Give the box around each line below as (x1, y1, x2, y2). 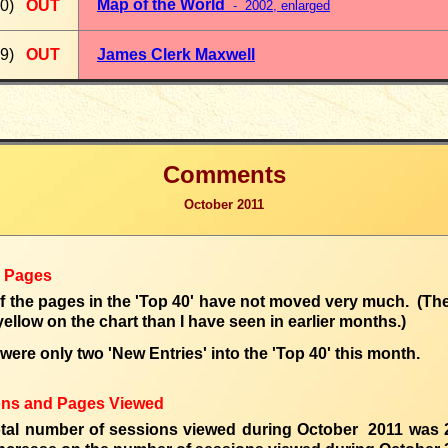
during (241, 421, 292, 438)
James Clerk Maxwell (97, 46, 255, 63)
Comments (162, 161, 286, 188)
